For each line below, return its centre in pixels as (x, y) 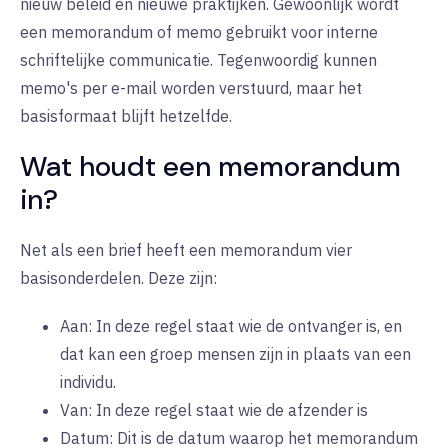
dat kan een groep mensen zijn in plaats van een (235, 354)
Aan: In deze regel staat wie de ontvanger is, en (231, 326)
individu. (88, 382)
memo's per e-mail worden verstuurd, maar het (191, 88)
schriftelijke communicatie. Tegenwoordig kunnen (198, 60)
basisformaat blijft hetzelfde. (126, 116)
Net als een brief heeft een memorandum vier (186, 250)
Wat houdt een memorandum (210, 167)
